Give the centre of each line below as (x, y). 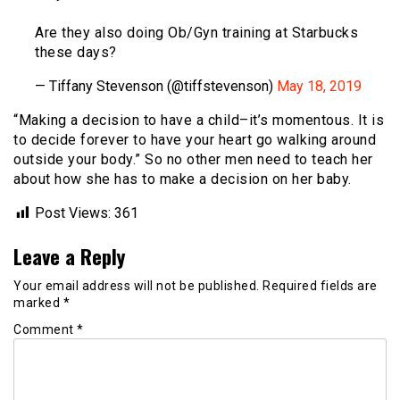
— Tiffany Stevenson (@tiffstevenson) (156, 86)
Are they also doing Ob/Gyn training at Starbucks (196, 32)
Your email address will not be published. (137, 285)
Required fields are (320, 285)
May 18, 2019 (319, 86)
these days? (76, 52)
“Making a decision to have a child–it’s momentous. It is (199, 120)
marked (38, 302)
